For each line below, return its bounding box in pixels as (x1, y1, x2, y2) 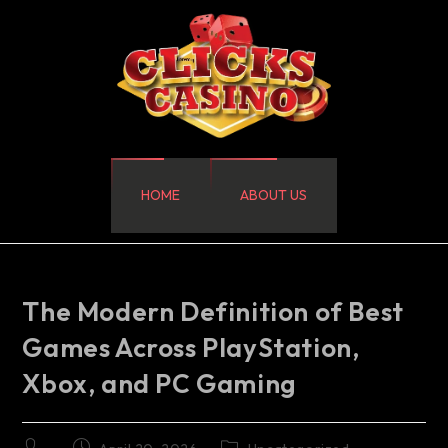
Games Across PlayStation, (22, 330, 360, 364)
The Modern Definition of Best (22, 294, 404, 328)
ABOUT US (240, 185, 307, 204)
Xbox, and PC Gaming (22, 366, 296, 400)
